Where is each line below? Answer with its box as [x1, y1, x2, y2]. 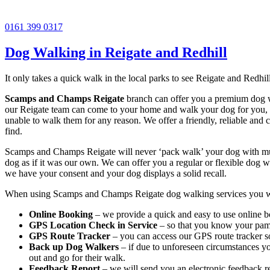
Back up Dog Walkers [29, 241, 119, 252]
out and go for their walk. [29, 252, 125, 263]
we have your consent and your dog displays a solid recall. [5, 168, 227, 178]
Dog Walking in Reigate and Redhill [5, 44, 227, 60]
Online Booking [29, 209, 93, 219]
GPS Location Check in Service [29, 219, 157, 230]
